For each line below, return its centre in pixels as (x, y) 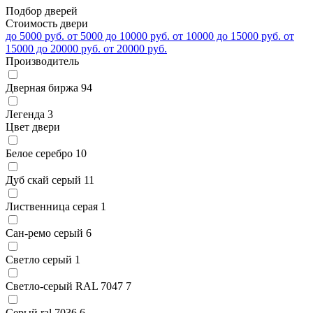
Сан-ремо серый (44, 233)
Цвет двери (33, 126)
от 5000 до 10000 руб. (120, 36)
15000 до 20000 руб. (54, 48)
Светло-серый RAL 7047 (64, 286)
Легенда (25, 114)
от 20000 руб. (135, 48)
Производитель (42, 61)
